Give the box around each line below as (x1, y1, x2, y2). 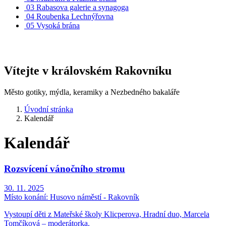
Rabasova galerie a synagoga (36, 3, 129, 12)
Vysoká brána (36, 21, 80, 30)
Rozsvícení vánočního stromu (4, 163, 125, 174)
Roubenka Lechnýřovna (36, 12, 114, 21)
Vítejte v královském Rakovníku (4, 64, 172, 77)
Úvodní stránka (24, 104, 73, 114)
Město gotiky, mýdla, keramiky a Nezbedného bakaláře (4, 87, 180, 96)
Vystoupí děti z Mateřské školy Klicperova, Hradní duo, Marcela (4, 210, 209, 219)
